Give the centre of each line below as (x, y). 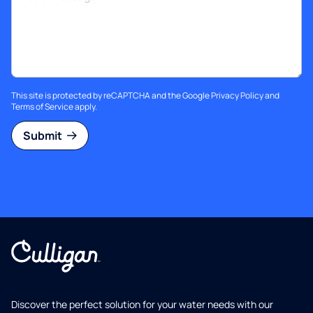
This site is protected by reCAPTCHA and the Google (111, 96)
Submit (44, 136)
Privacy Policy (237, 96)
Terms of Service (42, 107)
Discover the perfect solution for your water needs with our (142, 305)
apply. (85, 107)
